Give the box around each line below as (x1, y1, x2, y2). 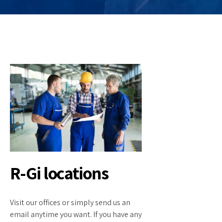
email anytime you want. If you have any (10, 209, 142, 220)
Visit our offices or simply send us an (10, 197, 130, 208)
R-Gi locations (10, 161, 109, 185)
